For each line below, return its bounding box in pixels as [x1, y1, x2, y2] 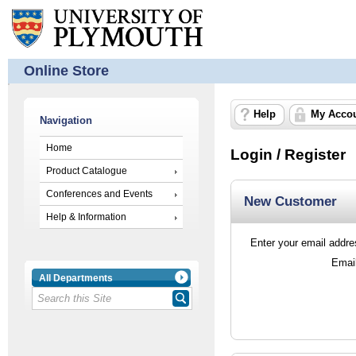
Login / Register [230, 145, 346, 163]
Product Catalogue [46, 166, 127, 176]
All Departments [39, 273, 113, 284]
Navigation [40, 114, 92, 126]
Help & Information [46, 212, 126, 222]
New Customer [244, 192, 337, 209]
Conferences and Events [46, 189, 153, 199]
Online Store [24, 62, 109, 79]
